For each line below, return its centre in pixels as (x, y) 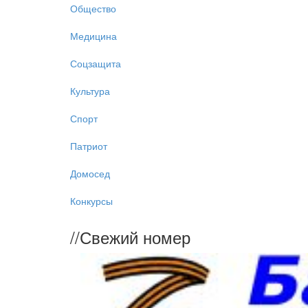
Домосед (90, 173)
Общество (93, 8)
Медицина (93, 36)
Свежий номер (135, 237)
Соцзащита (96, 63)
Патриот (89, 146)
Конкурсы (91, 201)
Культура (90, 91)
